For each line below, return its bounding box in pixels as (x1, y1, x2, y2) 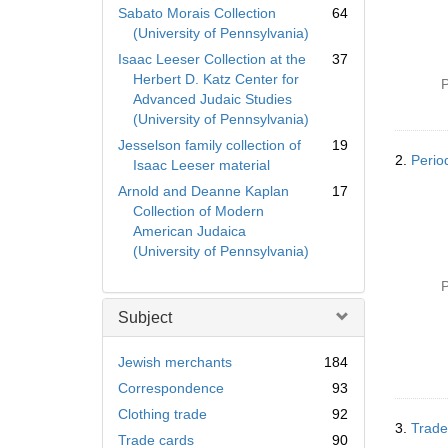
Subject (118, 309, 172, 326)
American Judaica (133, 223, 246, 239)
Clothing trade (118, 406, 207, 422)
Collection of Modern (133, 203, 264, 219)
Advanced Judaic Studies (133, 91, 292, 107)
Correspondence (118, 380, 224, 396)
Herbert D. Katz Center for (133, 71, 299, 87)
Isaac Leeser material (133, 157, 270, 173)
